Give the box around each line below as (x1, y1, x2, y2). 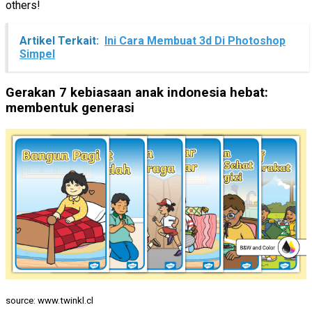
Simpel (19, 47, 55, 61)
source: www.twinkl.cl (6, 295, 93, 306)
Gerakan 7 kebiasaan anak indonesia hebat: (6, 84, 268, 100)
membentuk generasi (6, 100, 134, 116)
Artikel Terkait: (19, 34, 99, 48)
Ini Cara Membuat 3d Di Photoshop (104, 34, 286, 48)
